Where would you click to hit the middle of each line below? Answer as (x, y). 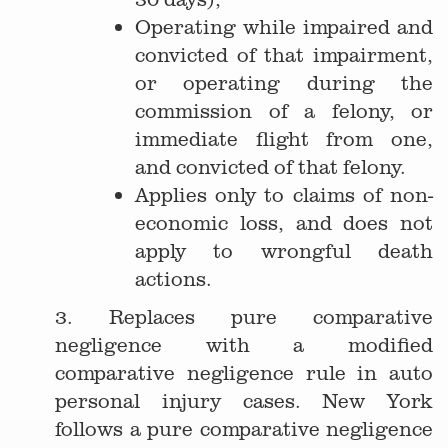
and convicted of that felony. (270, 166)
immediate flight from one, (284, 138)
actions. (176, 278)
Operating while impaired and (284, 26)
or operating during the (284, 82)
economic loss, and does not (284, 222)
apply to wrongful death (284, 250)
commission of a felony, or (284, 110)
